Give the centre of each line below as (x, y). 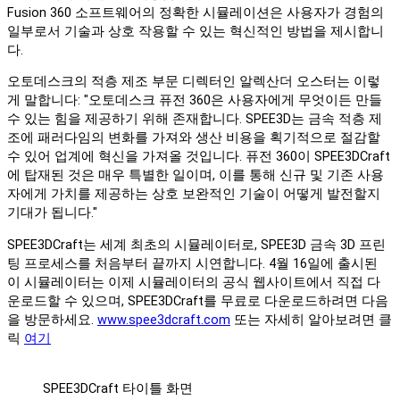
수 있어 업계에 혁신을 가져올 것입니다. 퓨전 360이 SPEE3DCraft (199, 157)
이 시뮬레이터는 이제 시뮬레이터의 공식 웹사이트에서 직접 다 (194, 282)
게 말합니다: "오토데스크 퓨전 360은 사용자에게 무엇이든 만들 (195, 101)
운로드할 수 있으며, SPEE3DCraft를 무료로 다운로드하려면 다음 (198, 301)
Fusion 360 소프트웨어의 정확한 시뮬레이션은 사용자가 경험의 (196, 12)
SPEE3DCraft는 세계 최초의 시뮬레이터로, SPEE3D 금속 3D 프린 (196, 245)
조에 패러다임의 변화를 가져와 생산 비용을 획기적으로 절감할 (194, 138)
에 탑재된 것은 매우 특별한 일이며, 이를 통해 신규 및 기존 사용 (196, 176)
